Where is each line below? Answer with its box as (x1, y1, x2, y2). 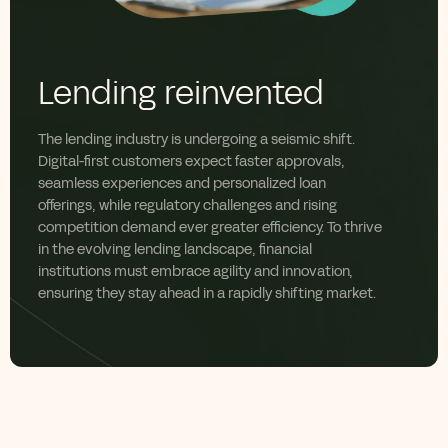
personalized (210, 174, 299, 194)
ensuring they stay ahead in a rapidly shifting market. (38, 284, 376, 304)
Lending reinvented (38, 71, 324, 117)
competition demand (38, 218, 179, 238)
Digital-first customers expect (38, 152, 235, 172)
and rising (272, 196, 337, 216)
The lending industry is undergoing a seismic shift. (38, 130, 355, 150)
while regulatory (96, 196, 203, 216)
